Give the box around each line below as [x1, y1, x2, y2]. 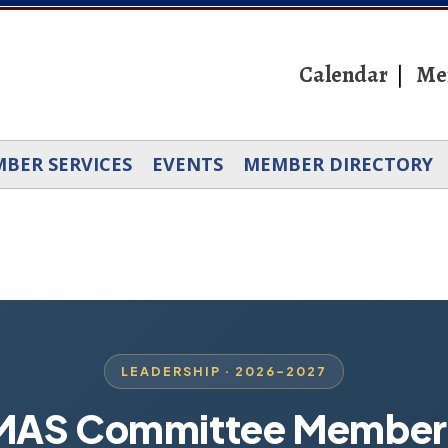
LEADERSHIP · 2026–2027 [120, 363, 328, 379]
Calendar [299, 59, 388, 90]
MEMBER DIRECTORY [243, 152, 433, 176]
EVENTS [152, 152, 223, 176]
